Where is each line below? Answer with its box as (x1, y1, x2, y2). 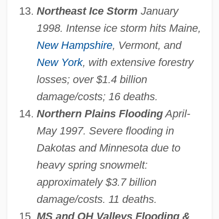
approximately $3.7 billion (36, 176, 156, 189)
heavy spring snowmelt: (36, 159, 148, 172)
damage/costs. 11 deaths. (36, 193, 157, 206)
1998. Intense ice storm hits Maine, (36, 22, 201, 35)
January (137, 5, 178, 18)
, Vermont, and (112, 39, 181, 52)
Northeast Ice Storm (36, 5, 138, 18)
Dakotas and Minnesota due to (36, 142, 180, 154)
